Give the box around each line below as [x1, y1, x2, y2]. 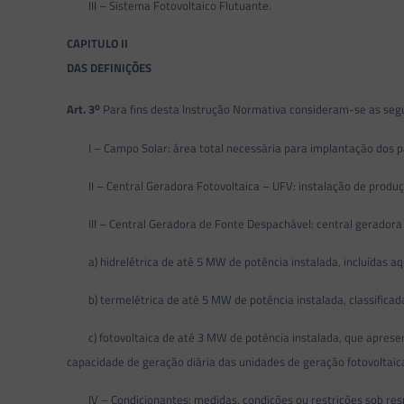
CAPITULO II [67, 34, 129, 53]
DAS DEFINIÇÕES [67, 59, 152, 78]
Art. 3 [67, 100, 96, 119]
